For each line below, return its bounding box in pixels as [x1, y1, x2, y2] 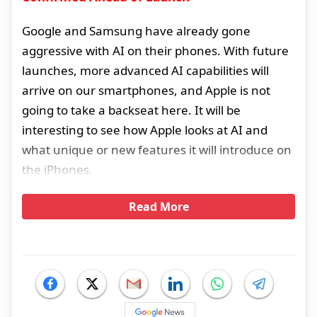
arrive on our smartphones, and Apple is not [22, 82, 270, 99]
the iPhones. [22, 161, 93, 178]
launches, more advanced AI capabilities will [22, 62, 269, 79]
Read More [128, 199, 189, 215]
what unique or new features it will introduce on [22, 142, 292, 158]
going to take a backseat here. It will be [22, 102, 241, 119]
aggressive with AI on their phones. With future [22, 42, 289, 59]
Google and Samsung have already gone [22, 23, 250, 40]
